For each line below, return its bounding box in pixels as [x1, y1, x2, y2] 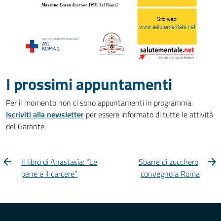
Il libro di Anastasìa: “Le [21, 155, 98, 168]
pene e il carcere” [21, 167, 78, 180]
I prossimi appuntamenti [6, 72, 172, 96]
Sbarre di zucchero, [138, 155, 200, 168]
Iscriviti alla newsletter [6, 108, 84, 120]
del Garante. [6, 120, 46, 132]
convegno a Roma [140, 167, 200, 180]
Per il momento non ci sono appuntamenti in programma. [6, 96, 193, 109]
